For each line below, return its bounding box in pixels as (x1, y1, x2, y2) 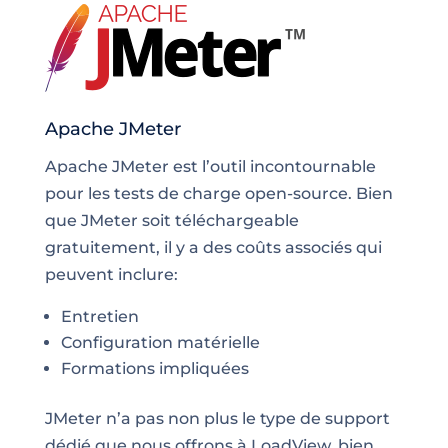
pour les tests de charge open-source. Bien (44, 183, 393, 203)
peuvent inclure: (44, 264, 178, 284)
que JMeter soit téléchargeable (44, 210, 299, 230)
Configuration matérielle (60, 332, 260, 352)
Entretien (60, 306, 139, 326)
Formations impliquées (60, 358, 249, 378)
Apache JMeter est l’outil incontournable (44, 156, 376, 176)
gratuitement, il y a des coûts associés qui (44, 237, 382, 257)
